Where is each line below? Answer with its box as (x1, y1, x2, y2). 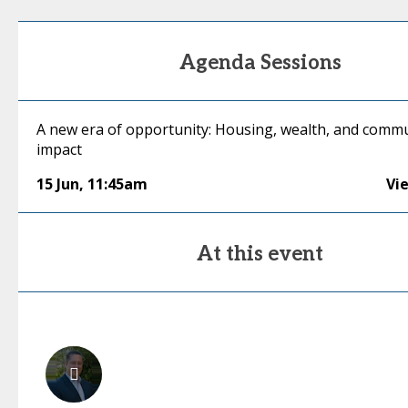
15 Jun (36, 174, 79, 194)
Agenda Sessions (178, 51, 342, 75)
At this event (197, 242, 324, 266)
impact (36, 139, 82, 159)
